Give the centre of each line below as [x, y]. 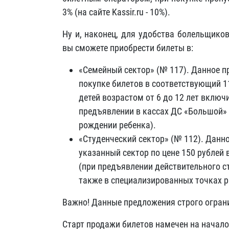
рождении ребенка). [117, 125]
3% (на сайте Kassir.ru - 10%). [116, 12]
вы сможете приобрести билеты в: [128, 48]
